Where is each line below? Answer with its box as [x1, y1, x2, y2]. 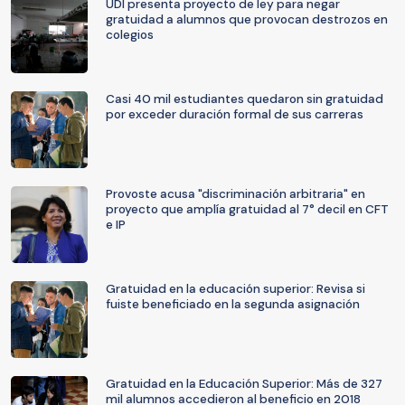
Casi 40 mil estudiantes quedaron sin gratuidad [106, 91, 383, 107]
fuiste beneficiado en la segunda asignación [106, 297, 360, 312]
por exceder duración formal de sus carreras [106, 107, 363, 122]
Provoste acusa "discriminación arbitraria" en [106, 186, 365, 202]
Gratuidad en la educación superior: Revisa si [106, 281, 365, 297]
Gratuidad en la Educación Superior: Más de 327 [106, 376, 382, 391]
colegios [106, 27, 154, 42]
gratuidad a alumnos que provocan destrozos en [106, 12, 388, 27]
